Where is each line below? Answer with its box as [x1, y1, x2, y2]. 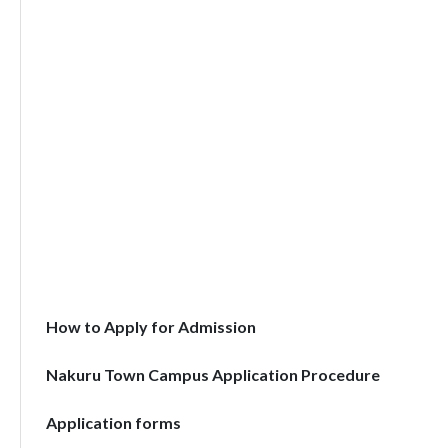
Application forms [45, 413, 181, 432]
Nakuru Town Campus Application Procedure [45, 365, 380, 384]
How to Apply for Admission [45, 317, 256, 336]
